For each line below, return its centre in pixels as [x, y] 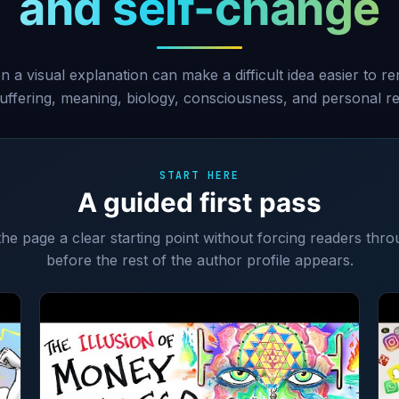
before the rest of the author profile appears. [199, 261]
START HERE [199, 175]
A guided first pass [199, 202]
